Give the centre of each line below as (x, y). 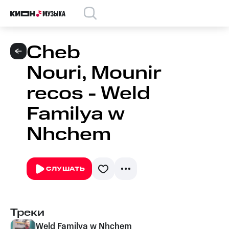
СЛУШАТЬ (66, 169)
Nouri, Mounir (94, 73)
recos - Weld (88, 94)
